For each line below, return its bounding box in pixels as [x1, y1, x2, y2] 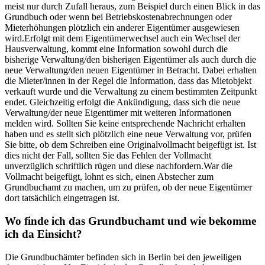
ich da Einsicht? [5, 227, 82, 240]
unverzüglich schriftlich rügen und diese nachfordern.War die [5, 161, 232, 172]
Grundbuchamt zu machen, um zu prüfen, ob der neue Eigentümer [5, 182, 252, 193]
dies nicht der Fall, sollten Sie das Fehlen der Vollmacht [5, 150, 211, 161]
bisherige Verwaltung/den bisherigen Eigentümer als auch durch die [5, 54, 256, 65]
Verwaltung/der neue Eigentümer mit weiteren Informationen [5, 108, 231, 118]
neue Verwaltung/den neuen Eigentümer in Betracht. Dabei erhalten [5, 65, 257, 76]
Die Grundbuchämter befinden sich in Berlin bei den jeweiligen [5, 251, 241, 262]
